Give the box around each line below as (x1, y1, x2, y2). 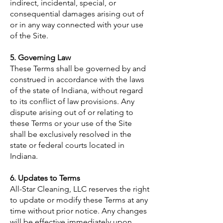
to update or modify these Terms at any (10, 195, 148, 205)
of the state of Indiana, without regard (10, 86, 143, 95)
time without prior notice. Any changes (10, 206, 147, 216)
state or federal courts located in (10, 140, 124, 150)
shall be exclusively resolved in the (10, 129, 131, 139)
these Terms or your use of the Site (10, 118, 132, 128)
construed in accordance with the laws (10, 75, 144, 84)
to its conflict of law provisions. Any (10, 97, 134, 106)
